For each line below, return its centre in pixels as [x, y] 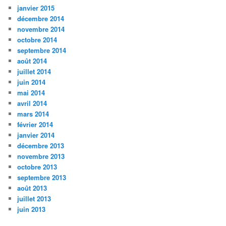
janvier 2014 [36, 135]
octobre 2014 [37, 39]
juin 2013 [32, 209]
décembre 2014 [41, 18]
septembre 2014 [42, 50]
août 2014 [32, 61]
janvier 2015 [36, 8]
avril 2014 [32, 103]
